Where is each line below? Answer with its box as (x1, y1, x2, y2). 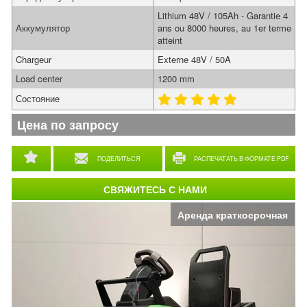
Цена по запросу (17, 116, 119, 134)
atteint (158, 34, 182, 47)
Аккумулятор (16, 21, 70, 34)
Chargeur (16, 53, 51, 66)
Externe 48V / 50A (158, 53, 231, 66)
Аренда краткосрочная (177, 208, 288, 221)
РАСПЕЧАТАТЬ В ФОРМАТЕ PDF (193, 154, 288, 163)
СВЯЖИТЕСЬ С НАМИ (103, 182, 207, 196)
